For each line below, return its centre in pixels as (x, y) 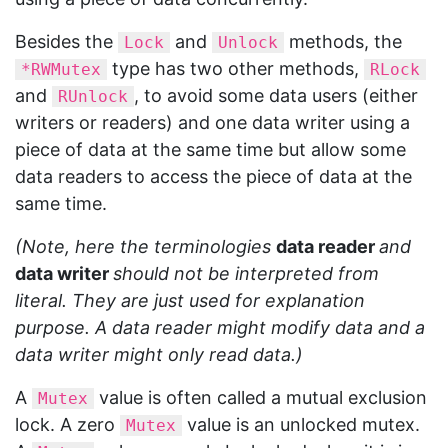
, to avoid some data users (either (276, 95)
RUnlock (93, 96)
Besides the (66, 41)
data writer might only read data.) (159, 354)
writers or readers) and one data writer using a (212, 122)
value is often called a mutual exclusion (260, 397)
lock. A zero (67, 424)
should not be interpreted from (246, 273)
